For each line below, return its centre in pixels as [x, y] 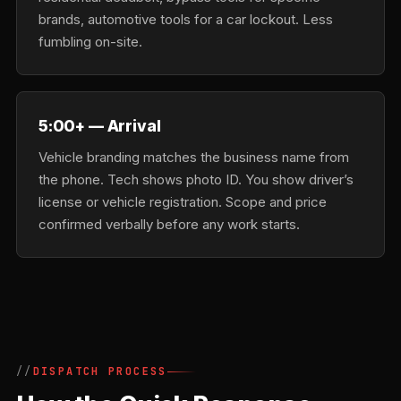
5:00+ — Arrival [100, 126]
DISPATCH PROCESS [100, 371]
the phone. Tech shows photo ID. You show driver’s [196, 179]
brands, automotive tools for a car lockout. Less [186, 19]
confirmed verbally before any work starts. [169, 224]
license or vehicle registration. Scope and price [183, 202]
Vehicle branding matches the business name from [194, 157]
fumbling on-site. [90, 42]
